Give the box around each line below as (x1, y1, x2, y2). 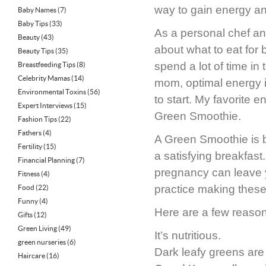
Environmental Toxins (18, 88, 86, 96)
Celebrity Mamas (18, 74, 70, 82)
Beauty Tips (18, 47, 54, 55)
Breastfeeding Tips (18, 61, 75, 68)
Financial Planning (18, 156, 75, 164)
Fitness (18, 170, 40, 178)
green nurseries (18, 238, 66, 246)
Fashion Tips (18, 115, 57, 123)
